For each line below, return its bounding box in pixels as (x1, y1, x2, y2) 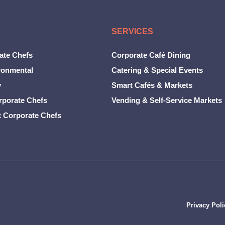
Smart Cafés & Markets (111, 80, 192, 89)
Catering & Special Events (111, 65, 203, 74)
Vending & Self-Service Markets (111, 95, 222, 104)
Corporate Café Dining (111, 50, 190, 59)
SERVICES (111, 27, 153, 36)
